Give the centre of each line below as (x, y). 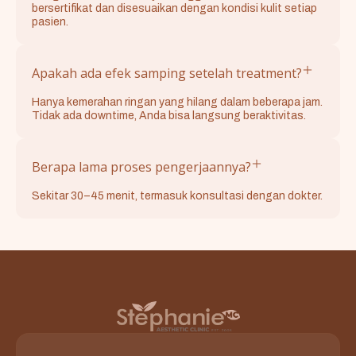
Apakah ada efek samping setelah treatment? (167, 74)
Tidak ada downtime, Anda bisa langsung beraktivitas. (169, 116)
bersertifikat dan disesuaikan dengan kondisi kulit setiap (174, 9)
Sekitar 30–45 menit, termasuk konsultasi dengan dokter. (177, 196)
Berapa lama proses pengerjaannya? (141, 167)
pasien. (50, 22)
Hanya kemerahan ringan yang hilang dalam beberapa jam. (177, 103)
